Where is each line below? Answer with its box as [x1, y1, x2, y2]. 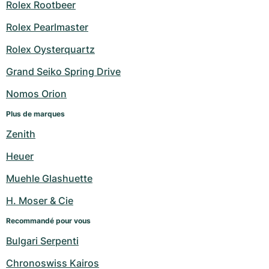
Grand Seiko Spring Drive [6, 65, 121, 78]
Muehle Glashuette [6, 172, 92, 185]
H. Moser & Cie [6, 195, 73, 207]
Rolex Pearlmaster [6, 21, 88, 34]
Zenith [6, 128, 35, 141]
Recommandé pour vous [6, 216, 91, 226]
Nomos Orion [6, 88, 67, 100]
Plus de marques [6, 109, 65, 119]
